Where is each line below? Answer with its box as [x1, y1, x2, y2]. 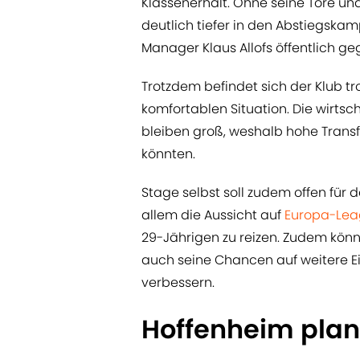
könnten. [141, 145, 195, 164]
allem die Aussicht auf [141, 206, 281, 225]
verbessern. [141, 273, 215, 292]
